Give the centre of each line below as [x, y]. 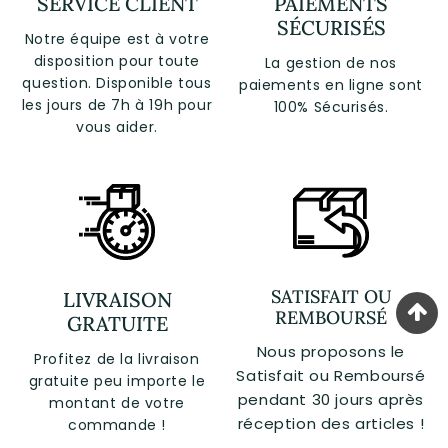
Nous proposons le [331, 352]
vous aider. [117, 126]
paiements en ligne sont [331, 84]
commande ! [117, 424]
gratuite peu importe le [117, 380]
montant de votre [117, 402]
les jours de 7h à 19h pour [117, 104]
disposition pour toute [117, 60]
